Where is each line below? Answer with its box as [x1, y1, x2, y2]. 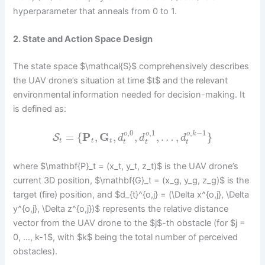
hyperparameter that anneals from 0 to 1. [13, 5, 177, 17]
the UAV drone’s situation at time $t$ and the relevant [13, 75, 228, 86]
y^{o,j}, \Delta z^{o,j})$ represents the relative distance [13, 203, 229, 214]
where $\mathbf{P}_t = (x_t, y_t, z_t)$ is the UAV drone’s [13, 160, 239, 172]
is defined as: [13, 104, 67, 115]
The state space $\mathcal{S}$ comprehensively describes [13, 61, 250, 72]
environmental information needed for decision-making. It [13, 89, 245, 101]
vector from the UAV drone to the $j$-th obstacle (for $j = [13, 217, 246, 228]
